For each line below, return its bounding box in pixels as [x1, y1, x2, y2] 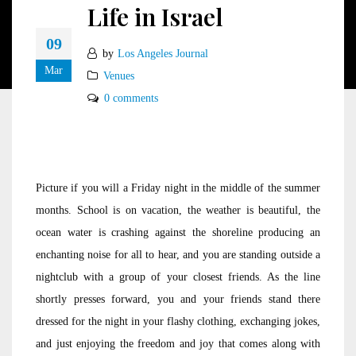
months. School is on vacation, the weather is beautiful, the [36, 204, 320, 216]
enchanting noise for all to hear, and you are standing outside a [36, 249, 320, 261]
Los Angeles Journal [118, 48, 208, 60]
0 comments [104, 92, 158, 104]
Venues [103, 70, 134, 82]
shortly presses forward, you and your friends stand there [36, 293, 320, 305]
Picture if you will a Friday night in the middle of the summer [36, 182, 320, 194]
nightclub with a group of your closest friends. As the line [36, 271, 320, 283]
